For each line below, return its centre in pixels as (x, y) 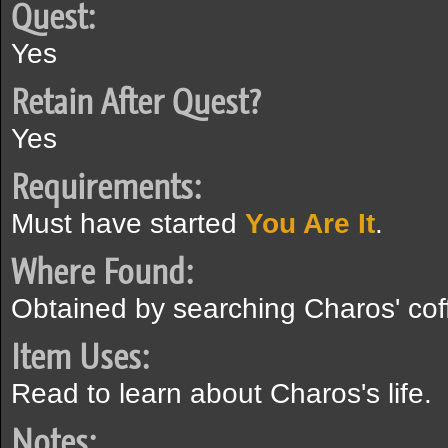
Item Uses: (80, 357)
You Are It (310, 223)
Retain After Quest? (136, 102)
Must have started (128, 223)
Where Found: (102, 272)
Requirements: (106, 187)
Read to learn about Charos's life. (221, 393)
